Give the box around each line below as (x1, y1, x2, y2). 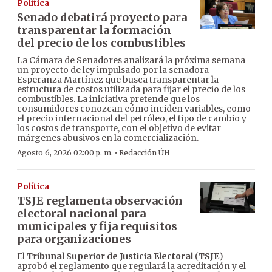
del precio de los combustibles (17, 35, 186, 50)
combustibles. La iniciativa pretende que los (17, 93, 200, 104)
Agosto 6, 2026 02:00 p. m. (17, 148, 113, 157)
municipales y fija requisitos (17, 219, 177, 233)
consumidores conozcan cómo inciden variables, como (17, 103, 251, 114)
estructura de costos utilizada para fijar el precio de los (17, 83, 245, 95)
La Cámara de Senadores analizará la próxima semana (17, 54, 245, 66)
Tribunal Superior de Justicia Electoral (27, 250, 193, 262)
